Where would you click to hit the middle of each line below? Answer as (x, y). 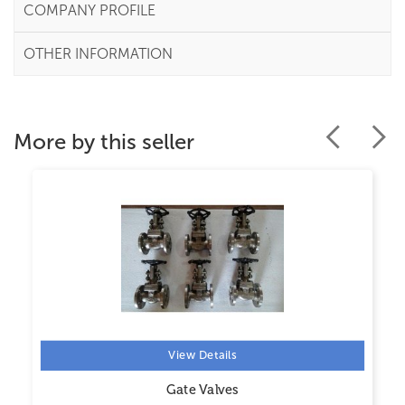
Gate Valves (202, 390)
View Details (202, 355)
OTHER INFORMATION (98, 53)
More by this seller (104, 141)
